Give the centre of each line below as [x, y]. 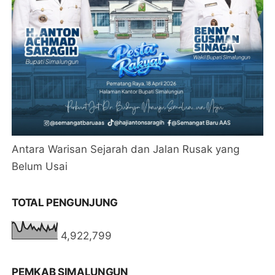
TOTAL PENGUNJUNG [65, 202]
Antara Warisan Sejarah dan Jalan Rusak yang [126, 149]
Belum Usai [40, 166]
